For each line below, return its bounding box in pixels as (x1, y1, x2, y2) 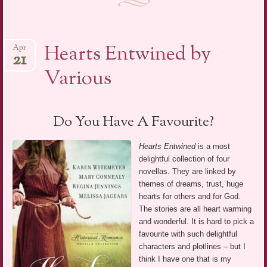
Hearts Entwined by (44, 40, 212, 69)
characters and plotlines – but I (139, 241, 246, 251)
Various (44, 64, 112, 94)
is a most (195, 141, 231, 151)
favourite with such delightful (139, 229, 238, 238)
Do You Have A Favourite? (53, 111, 214, 132)
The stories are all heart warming (139, 204, 252, 213)
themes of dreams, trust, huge (139, 179, 244, 188)
